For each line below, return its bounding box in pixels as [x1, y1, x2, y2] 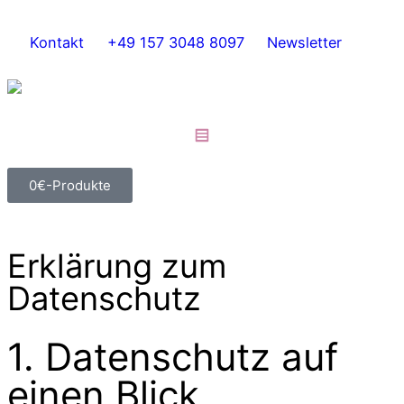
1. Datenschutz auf [7, 333, 338, 380]
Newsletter [267, 33, 343, 51]
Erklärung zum [7, 245, 226, 286]
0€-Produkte [29, 176, 111, 194]
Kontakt [30, 33, 85, 51]
